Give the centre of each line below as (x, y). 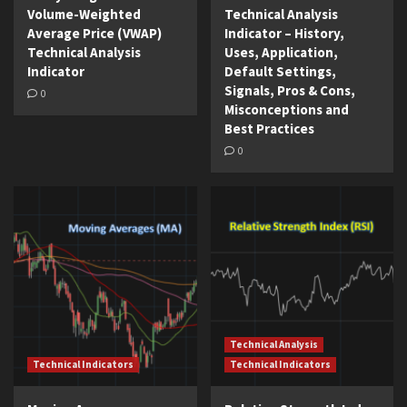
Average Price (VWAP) (94, 34)
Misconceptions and (286, 110)
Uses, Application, (281, 53)
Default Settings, (280, 72)
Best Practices (269, 129)
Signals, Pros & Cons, (289, 91)
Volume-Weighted (84, 15)
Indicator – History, (284, 34)
